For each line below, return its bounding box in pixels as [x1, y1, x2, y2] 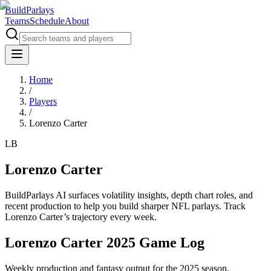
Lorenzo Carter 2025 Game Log [5, 234, 204, 250]
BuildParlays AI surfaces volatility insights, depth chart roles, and [5, 189, 253, 200]
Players [29, 96, 57, 106]
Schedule [30, 16, 65, 26]
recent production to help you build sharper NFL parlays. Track [5, 200, 246, 211]
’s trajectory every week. [64, 211, 157, 222]
